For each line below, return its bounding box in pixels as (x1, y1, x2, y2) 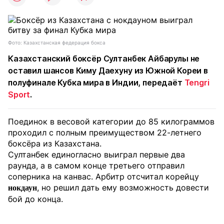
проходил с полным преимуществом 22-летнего (8, 127, 201, 137)
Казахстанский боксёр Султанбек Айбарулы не (8, 53, 200, 63)
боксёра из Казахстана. (8, 138, 101, 148)
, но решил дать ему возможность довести (37, 182, 209, 192)
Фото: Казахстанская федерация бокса (8, 39, 105, 45)
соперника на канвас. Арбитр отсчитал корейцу (8, 171, 199, 181)
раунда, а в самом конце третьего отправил (8, 160, 184, 170)
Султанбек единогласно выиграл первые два (8, 149, 185, 159)
